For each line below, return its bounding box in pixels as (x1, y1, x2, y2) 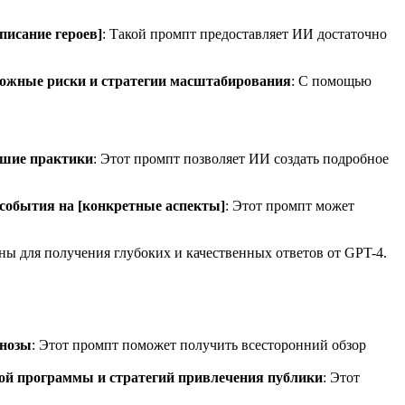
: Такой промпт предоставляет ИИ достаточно (102, 25, 387, 42)
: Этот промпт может (225, 197, 354, 213)
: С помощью (291, 72, 372, 89)
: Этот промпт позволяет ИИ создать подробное (93, 150, 389, 166)
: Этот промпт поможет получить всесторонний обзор (32, 336, 366, 353)
